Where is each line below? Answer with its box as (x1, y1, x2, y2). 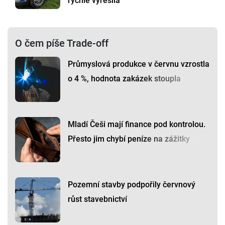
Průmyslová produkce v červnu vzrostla (68, 59, 209, 69)
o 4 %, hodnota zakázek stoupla (68, 74, 181, 84)
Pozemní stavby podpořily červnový (68, 180, 195, 190)
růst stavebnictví (68, 194, 127, 204)
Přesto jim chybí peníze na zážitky (68, 134, 190, 144)
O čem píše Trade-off (15, 37, 108, 50)
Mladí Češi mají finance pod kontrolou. (68, 120, 205, 130)
